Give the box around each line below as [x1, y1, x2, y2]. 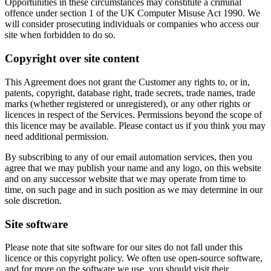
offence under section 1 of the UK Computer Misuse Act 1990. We [5, 8, 260, 19]
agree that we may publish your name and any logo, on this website [5, 162, 261, 173]
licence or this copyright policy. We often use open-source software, [5, 253, 263, 264]
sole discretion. [5, 195, 62, 206]
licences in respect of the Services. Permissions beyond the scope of [5, 109, 262, 120]
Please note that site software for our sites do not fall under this [5, 242, 243, 253]
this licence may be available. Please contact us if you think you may [5, 120, 266, 131]
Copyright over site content [5, 52, 139, 65]
